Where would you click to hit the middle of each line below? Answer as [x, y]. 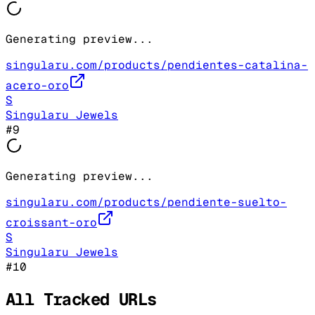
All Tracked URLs [81, 299]
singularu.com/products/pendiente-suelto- [146, 202]
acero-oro [37, 85]
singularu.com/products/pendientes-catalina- [157, 65]
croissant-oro [51, 222]
